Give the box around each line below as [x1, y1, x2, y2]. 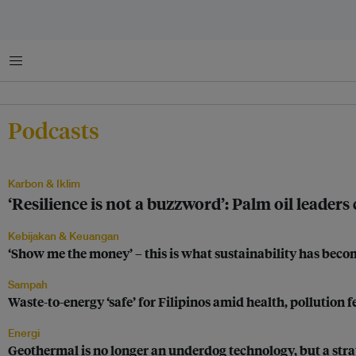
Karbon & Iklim [8, 176, 80, 191]
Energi [8, 326, 40, 340]
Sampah [8, 277, 48, 292]
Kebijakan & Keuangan [8, 229, 119, 243]
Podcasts [8, 115, 99, 145]
